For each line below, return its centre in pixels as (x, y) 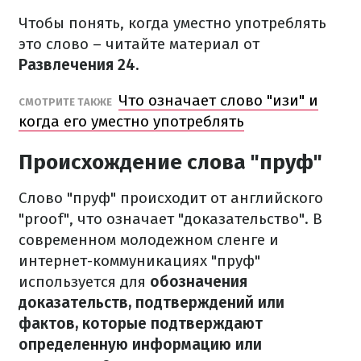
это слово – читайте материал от (139, 44)
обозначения (199, 282)
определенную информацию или (140, 344)
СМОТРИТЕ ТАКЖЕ (66, 102)
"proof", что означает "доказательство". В (170, 219)
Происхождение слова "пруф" (170, 162)
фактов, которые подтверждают (141, 324)
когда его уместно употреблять (131, 121)
